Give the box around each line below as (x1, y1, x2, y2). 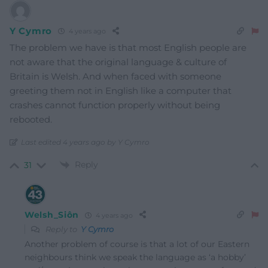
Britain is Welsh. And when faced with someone (10, 70, 221, 82)
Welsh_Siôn (25, 209, 79, 221)
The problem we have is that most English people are (10, 41, 246, 53)
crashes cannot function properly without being (10, 99, 220, 111)
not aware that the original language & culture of (10, 56, 227, 68)
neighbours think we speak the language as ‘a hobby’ (25, 252, 246, 263)
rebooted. (10, 113, 52, 125)
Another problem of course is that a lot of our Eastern (25, 239, 249, 250)
